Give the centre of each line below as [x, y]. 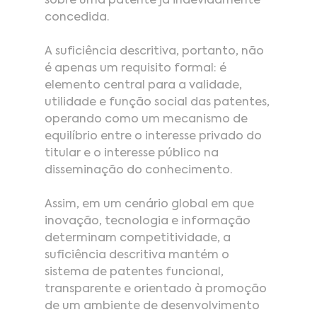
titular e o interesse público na [133, 153]
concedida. [76, 17]
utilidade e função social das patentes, [158, 102]
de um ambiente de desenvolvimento [153, 306]
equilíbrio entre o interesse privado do [154, 136]
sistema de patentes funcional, [135, 272]
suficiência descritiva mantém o [138, 255]
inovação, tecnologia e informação [149, 221]
